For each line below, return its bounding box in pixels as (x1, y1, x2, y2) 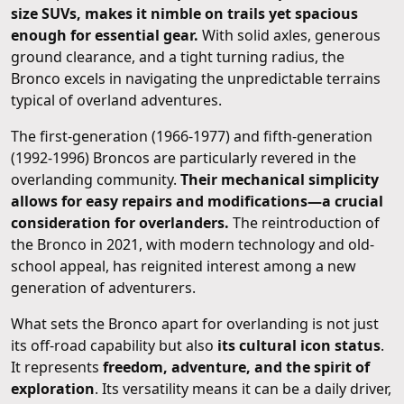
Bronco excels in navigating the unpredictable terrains (11, 69, 381, 89)
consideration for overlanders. (11, 213, 229, 234)
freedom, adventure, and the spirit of (103, 357, 370, 378)
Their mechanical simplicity (180, 170, 379, 190)
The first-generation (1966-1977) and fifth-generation (11, 126, 372, 147)
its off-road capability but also (11, 335, 217, 356)
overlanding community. (11, 170, 180, 190)
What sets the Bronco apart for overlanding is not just (11, 314, 379, 335)
